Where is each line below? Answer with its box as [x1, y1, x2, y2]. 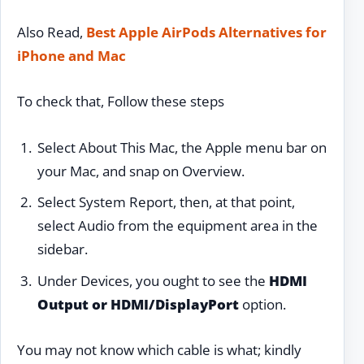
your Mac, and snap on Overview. [37, 161, 245, 180]
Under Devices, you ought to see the [37, 271, 269, 290]
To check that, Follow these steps [17, 92, 224, 111]
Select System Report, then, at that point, [37, 193, 295, 212]
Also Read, [17, 22, 86, 41]
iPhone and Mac [17, 45, 126, 65]
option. [238, 294, 286, 314]
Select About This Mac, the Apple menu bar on [37, 137, 327, 157]
